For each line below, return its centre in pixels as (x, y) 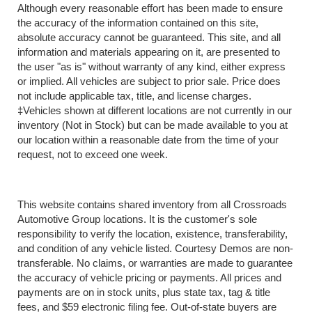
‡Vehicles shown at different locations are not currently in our (155, 111)
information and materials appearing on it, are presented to (149, 52)
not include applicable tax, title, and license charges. (134, 96)
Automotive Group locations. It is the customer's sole (137, 219)
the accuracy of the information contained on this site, (138, 23)
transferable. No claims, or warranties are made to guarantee (155, 263)
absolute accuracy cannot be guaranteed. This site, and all (149, 38)
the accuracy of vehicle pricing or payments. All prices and (149, 278)
